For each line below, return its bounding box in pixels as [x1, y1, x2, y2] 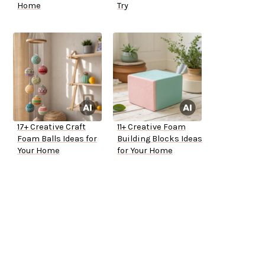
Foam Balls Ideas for [17, 134, 97, 144]
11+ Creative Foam [117, 122, 186, 132]
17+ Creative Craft [17, 122, 86, 132]
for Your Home [117, 146, 173, 156]
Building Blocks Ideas [117, 134, 202, 144]
